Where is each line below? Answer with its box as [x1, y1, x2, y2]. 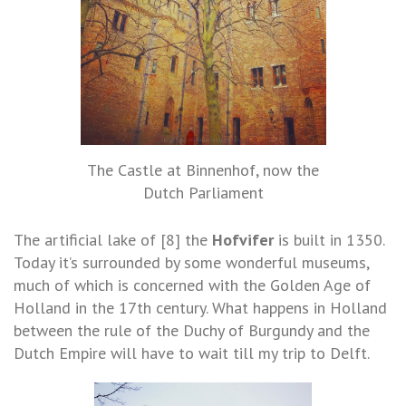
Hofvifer [212, 228, 274, 250]
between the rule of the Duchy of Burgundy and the [14, 319, 370, 341]
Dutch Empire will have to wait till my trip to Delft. [14, 342, 370, 363]
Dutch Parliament [142, 181, 264, 203]
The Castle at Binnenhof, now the [87, 159, 319, 180]
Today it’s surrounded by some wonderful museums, [14, 251, 369, 273]
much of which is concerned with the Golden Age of [14, 274, 371, 295]
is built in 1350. [274, 228, 384, 250]
